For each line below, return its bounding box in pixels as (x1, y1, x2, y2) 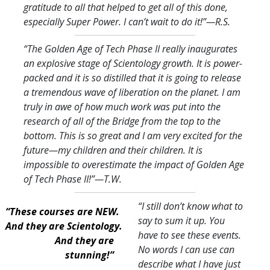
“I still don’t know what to (138, 199, 243, 213)
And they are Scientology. (5, 219, 122, 233)
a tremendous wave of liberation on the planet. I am (24, 85, 240, 99)
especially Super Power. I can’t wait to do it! (24, 14, 202, 28)
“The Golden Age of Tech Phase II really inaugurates (24, 42, 237, 55)
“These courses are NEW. (5, 204, 119, 218)
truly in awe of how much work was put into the (24, 99, 221, 113)
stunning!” (65, 248, 114, 262)
